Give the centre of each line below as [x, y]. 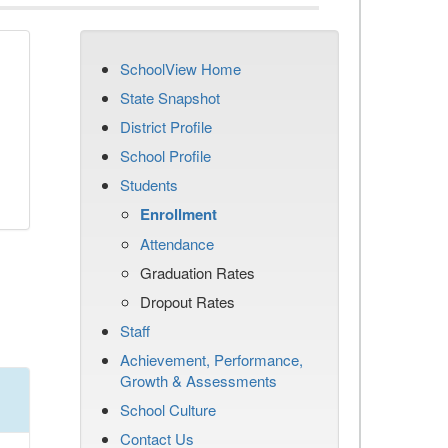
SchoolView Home [180, 68]
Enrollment [178, 214]
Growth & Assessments [198, 380]
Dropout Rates [187, 301]
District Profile [166, 126]
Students [149, 184]
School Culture [168, 409]
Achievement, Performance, [211, 359]
